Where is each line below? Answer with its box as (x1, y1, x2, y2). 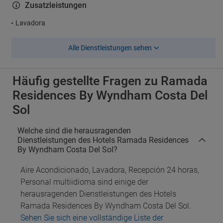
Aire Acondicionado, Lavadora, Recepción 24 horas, (20, 165, 199, 175)
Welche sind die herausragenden (17, 126, 131, 135)
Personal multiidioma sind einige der (20, 177, 148, 187)
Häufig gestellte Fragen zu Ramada (12, 74, 208, 88)
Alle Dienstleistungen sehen (68, 44, 152, 52)
